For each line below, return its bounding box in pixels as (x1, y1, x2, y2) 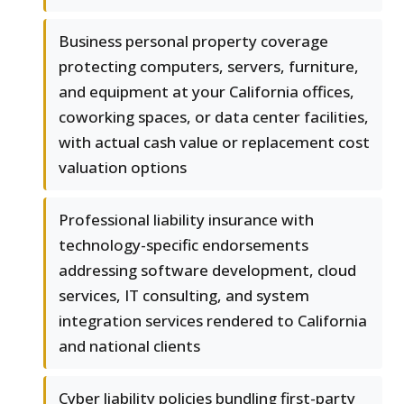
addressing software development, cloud (59, 260, 356, 281)
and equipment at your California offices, (59, 81, 354, 103)
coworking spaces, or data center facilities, (59, 106, 369, 128)
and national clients (59, 335, 200, 357)
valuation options (59, 157, 187, 179)
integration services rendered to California (59, 310, 367, 332)
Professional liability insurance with (59, 209, 314, 231)
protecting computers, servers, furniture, (59, 56, 359, 78)
